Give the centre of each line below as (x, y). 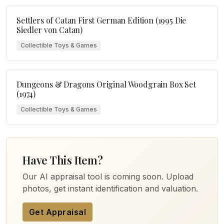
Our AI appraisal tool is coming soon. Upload (108, 177)
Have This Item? (63, 160)
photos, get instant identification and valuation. (110, 189)
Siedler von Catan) (50, 29)
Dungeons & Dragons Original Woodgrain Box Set (106, 84)
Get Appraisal (58, 212)
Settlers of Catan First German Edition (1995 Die (101, 20)
